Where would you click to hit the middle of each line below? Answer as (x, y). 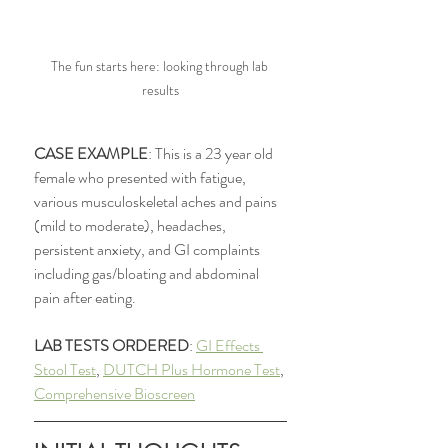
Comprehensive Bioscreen (114, 393)
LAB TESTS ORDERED (111, 345)
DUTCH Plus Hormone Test (191, 369)
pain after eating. (86, 297)
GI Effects (229, 345)
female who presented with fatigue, (141, 177)
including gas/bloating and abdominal (148, 273)
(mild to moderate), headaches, (131, 225)
